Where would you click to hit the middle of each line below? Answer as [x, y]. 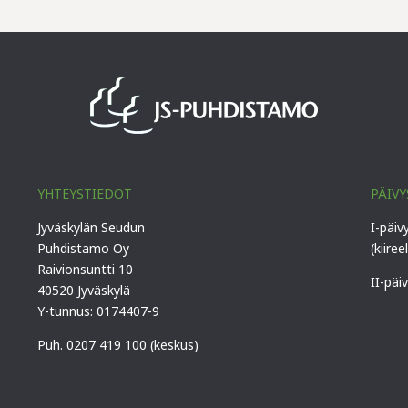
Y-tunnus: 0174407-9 [98, 311]
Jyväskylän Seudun [91, 228]
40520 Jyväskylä [83, 291]
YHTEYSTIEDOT [84, 194]
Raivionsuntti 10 [85, 270]
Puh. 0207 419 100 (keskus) [117, 345]
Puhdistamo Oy [83, 249]
